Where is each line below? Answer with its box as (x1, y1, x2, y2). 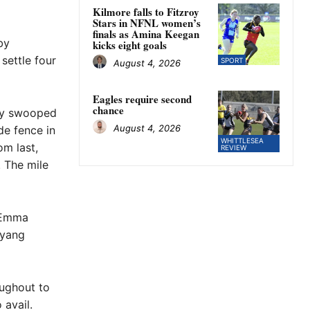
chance (93, 102, 124, 118)
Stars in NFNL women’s (93, 15, 201, 31)
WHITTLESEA (220, 136, 264, 145)
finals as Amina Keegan (93, 26, 199, 42)
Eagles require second (93, 91, 192, 107)
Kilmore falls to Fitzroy (93, 4, 199, 20)
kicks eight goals (93, 37, 167, 53)
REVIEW (220, 143, 246, 152)
